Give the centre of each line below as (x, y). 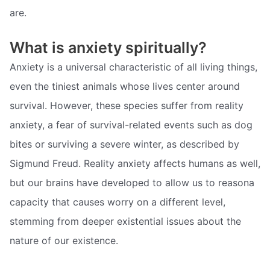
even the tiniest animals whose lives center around (125, 86)
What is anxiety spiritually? (108, 48)
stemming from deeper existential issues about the (125, 221)
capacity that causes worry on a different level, (118, 202)
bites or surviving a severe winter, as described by (124, 144)
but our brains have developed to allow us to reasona (132, 183)
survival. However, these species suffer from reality (127, 106)
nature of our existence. (64, 241)
